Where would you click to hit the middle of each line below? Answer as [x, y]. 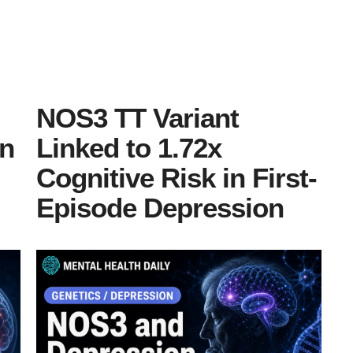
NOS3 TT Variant [137, 118]
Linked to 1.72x [129, 148]
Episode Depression [160, 208]
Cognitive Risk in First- [176, 178]
